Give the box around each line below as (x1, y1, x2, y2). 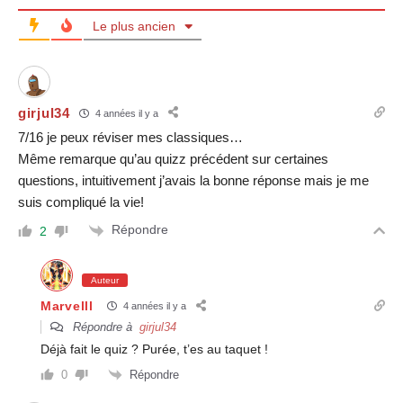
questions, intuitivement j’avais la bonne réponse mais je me (18, 173, 369, 189)
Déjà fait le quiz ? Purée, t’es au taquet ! (40, 341, 268, 356)
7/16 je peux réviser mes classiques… (18, 130, 243, 146)
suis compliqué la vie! (18, 194, 144, 210)
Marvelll (40, 298, 94, 313)
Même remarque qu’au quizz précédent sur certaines (18, 151, 328, 167)
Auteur (91, 274, 119, 285)
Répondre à (69, 319, 139, 334)
